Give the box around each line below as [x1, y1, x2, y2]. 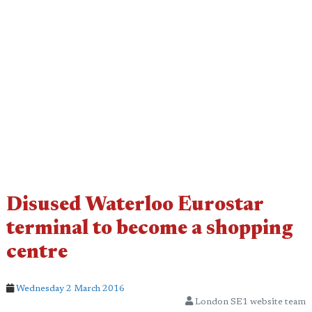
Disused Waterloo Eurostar [6, 196, 263, 216]
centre [6, 243, 68, 263]
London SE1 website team [193, 297, 306, 306]
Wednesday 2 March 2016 [16, 284, 125, 293]
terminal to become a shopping [6, 219, 292, 240]
